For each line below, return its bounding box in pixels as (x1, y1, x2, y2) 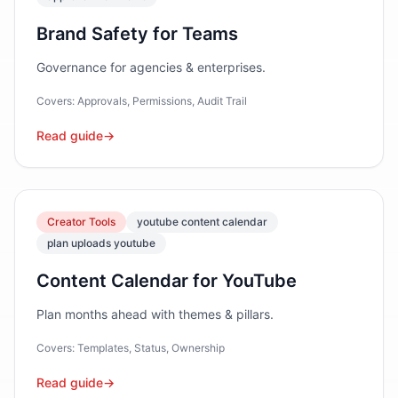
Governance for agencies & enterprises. (36, 60, 266, 75)
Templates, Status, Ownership (77, 341, 225, 354)
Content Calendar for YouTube (36, 270, 297, 291)
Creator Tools (47, 215, 115, 228)
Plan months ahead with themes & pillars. (36, 306, 274, 322)
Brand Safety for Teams (36, 23, 238, 44)
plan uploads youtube (47, 236, 155, 250)
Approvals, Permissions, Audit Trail (77, 94, 247, 107)
